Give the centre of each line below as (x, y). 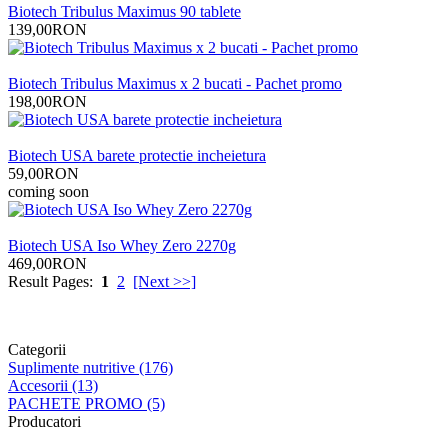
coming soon (48, 191)
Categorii (37, 349)
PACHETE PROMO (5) (86, 403)
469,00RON (47, 263)
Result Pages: (50, 281)
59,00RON (43, 173)
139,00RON (47, 29)
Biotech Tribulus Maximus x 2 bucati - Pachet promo (175, 83)
